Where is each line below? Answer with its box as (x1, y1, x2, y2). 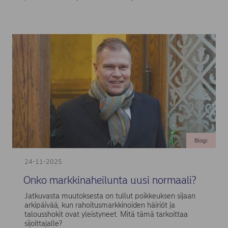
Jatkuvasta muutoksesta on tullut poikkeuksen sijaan (24, 191, 195, 201)
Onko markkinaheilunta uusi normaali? (23, 173, 196, 186)
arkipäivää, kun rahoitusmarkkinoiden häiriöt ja (24, 201, 175, 210)
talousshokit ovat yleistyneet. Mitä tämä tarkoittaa (24, 210, 188, 219)
